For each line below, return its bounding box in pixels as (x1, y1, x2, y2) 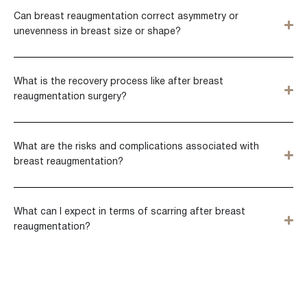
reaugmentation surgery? (14, 93, 127, 101)
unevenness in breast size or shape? (14, 27, 181, 36)
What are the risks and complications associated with (14, 143, 259, 151)
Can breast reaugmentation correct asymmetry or (14, 12, 238, 21)
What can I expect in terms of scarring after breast (14, 208, 245, 217)
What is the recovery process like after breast (14, 77, 223, 86)
